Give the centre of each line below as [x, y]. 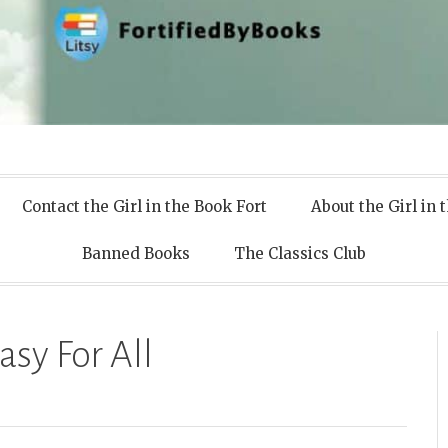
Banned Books [136, 254]
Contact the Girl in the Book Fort [144, 207]
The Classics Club [300, 254]
